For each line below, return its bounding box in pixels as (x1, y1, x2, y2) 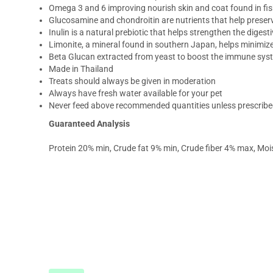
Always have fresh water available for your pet (49, 88, 222, 99)
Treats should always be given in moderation (49, 76, 216, 87)
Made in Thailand (49, 64, 113, 74)
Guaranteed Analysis (49, 119, 132, 129)
